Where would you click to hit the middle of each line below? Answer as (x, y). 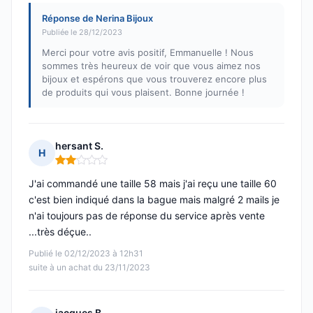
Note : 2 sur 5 (88, 166)
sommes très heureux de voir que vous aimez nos (151, 66)
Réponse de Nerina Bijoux (97, 19)
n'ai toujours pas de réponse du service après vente (147, 216)
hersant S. (79, 146)
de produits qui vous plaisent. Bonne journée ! (143, 93)
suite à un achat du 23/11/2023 (89, 268)
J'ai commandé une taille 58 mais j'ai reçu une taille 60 (153, 184)
